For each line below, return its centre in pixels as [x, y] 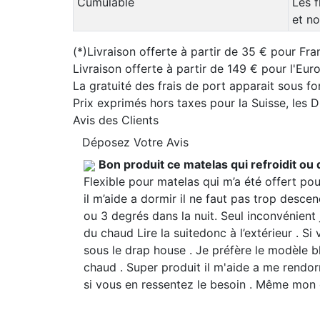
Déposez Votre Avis [135, 142]
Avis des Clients [116, 120]
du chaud [110, 233]
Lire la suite [168, 233]
